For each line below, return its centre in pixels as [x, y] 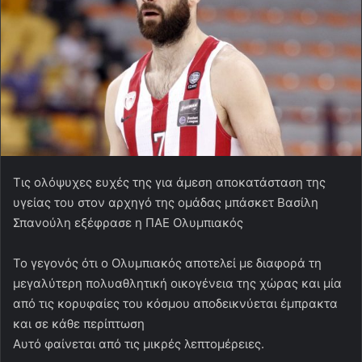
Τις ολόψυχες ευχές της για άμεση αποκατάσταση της [169, 182]
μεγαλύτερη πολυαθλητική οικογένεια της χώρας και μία [177, 283]
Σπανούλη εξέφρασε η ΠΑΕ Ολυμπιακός [128, 222]
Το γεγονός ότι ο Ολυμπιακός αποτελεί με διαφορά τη [167, 263]
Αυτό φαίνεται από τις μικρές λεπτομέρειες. [139, 343]
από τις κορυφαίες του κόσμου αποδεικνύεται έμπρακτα [175, 303]
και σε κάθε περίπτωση [79, 323]
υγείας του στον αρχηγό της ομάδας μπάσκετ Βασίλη [166, 202]
